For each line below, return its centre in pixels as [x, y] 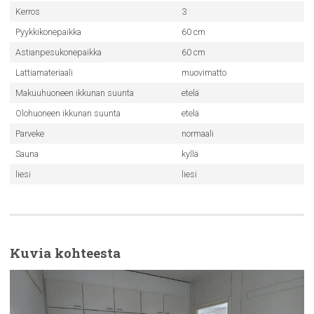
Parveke [29, 134]
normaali [197, 134]
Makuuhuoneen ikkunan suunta [74, 93]
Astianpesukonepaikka [58, 52]
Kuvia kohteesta [65, 253]
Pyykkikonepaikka [48, 32]
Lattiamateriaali [44, 73]
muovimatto [204, 73]
